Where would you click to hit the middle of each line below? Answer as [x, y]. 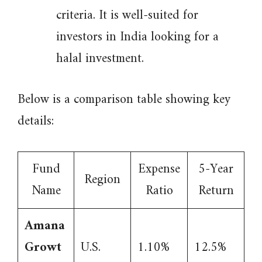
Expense [159, 169]
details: [36, 121]
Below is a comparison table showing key [124, 100]
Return [216, 191]
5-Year [216, 169]
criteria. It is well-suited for [127, 15]
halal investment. [100, 59]
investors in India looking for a [137, 37]
